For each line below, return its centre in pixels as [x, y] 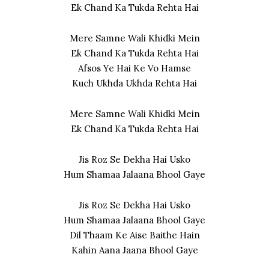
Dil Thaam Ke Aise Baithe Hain [134, 235]
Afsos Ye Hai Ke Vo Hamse [134, 68]
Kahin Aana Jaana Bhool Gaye [134, 250]
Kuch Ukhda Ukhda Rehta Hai [134, 83]
